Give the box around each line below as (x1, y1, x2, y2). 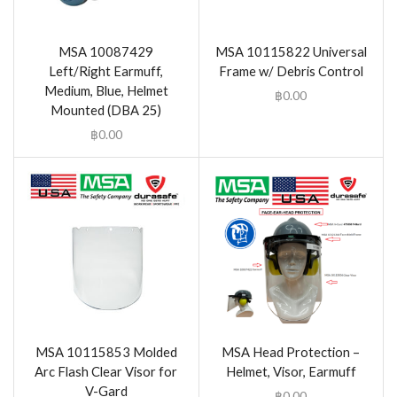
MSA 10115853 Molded (35, 344, 177, 361)
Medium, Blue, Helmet (43, 82, 168, 98)
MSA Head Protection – (222, 344, 361, 361)
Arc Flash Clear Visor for (35, 363, 178, 380)
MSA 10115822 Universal (214, 43, 367, 59)
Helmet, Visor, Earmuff (225, 363, 356, 380)
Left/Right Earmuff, (49, 62, 164, 79)
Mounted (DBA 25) (51, 101, 162, 118)
